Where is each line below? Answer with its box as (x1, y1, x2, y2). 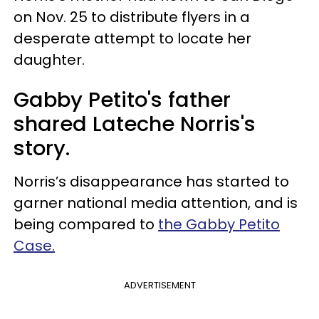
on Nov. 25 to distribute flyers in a (14, 6, 250, 27)
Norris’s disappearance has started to (14, 171, 289, 192)
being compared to (14, 214, 158, 234)
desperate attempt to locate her (14, 28, 251, 48)
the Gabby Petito (158, 214, 280, 234)
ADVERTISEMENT (123, 278, 196, 292)
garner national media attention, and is (14, 192, 298, 213)
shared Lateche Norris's (14, 109, 256, 138)
